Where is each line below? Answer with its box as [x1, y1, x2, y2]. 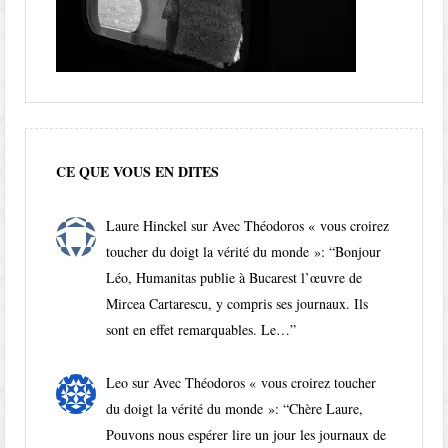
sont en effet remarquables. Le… [106, 320, 291, 339]
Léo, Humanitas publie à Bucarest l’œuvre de [106, 268, 363, 287]
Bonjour [335, 242, 382, 261]
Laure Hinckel [106, 216, 188, 235]
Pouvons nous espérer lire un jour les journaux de [106, 424, 387, 444]
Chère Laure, [289, 398, 364, 418]
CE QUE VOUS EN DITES [56, 161, 220, 182]
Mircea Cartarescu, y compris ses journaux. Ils [106, 294, 369, 313]
